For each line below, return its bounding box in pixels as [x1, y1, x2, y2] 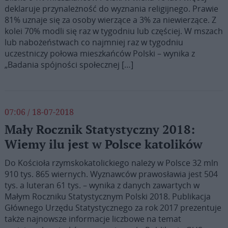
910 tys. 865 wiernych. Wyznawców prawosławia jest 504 [4, 168, 218, 180]
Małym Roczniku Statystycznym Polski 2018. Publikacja [4, 191, 211, 202]
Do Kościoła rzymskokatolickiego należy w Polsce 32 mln [4, 157, 218, 168]
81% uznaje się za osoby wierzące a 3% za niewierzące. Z [4, 14, 216, 25]
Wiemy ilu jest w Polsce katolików [4, 137, 203, 152]
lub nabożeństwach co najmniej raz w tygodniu [4, 37, 183, 48]
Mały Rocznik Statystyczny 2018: [4, 123, 195, 137]
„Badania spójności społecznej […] [4, 59, 133, 70]
